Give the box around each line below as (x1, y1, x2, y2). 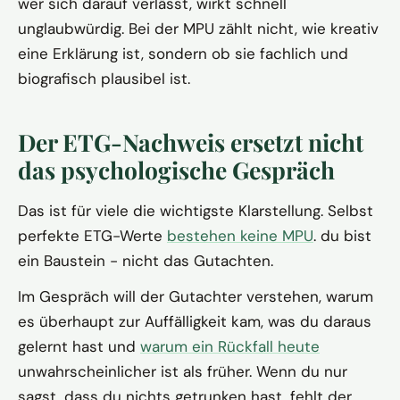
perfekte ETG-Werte (18, 225, 167, 246)
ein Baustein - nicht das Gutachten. (18, 250, 273, 271)
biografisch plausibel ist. (18, 68, 190, 88)
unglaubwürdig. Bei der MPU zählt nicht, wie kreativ (18, 18, 379, 38)
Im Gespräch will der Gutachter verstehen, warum (18, 287, 373, 307)
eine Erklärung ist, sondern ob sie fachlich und (18, 43, 348, 63)
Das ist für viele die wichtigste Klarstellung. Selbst (18, 200, 373, 221)
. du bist (313, 225, 371, 246)
